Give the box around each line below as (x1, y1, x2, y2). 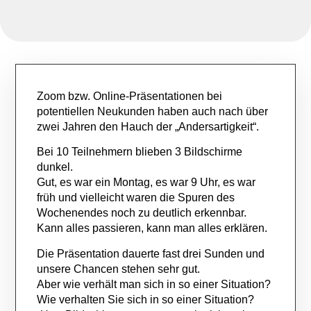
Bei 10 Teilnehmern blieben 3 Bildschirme (37, 146, 243, 158)
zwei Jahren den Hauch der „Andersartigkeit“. (37, 121, 260, 133)
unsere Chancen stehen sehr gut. (37, 262, 203, 275)
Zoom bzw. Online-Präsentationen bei (37, 90, 223, 102)
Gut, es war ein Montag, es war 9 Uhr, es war (37, 176, 256, 189)
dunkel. (37, 161, 74, 174)
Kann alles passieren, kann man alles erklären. (37, 222, 268, 235)
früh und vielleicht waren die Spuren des (37, 192, 235, 204)
